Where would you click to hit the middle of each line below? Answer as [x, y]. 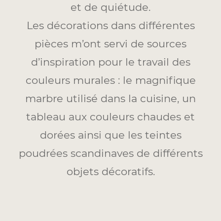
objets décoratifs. [110, 172]
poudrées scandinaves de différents [110, 153]
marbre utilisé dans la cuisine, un [110, 99]
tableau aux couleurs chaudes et [110, 117]
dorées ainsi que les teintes [110, 135]
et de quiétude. [110, 7]
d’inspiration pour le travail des [110, 62]
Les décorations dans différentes [110, 26]
